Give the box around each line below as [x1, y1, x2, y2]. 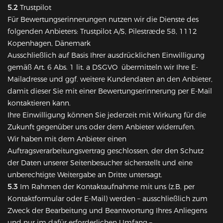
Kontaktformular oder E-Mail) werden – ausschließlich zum [7, 194, 208, 204]
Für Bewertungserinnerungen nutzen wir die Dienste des [7, 15, 199, 24]
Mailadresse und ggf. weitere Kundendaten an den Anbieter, [7, 75, 213, 84]
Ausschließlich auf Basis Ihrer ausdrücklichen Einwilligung [7, 51, 205, 60]
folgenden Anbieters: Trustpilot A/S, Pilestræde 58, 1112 [7, 27, 197, 36]
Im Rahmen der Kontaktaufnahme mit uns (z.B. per [18, 182, 195, 192]
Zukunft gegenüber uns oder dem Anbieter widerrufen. [7, 122, 195, 132]
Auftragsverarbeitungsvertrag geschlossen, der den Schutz [7, 146, 204, 156]
